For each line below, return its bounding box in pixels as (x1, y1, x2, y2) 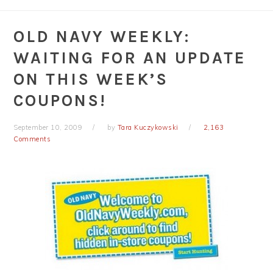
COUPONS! (13, 91, 107, 110)
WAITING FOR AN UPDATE (13, 48, 247, 68)
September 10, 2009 (13, 123, 83, 132)
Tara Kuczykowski (117, 123, 179, 132)
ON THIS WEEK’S (13, 69, 169, 89)
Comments (13, 135, 51, 143)
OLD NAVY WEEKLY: (13, 27, 191, 46)
